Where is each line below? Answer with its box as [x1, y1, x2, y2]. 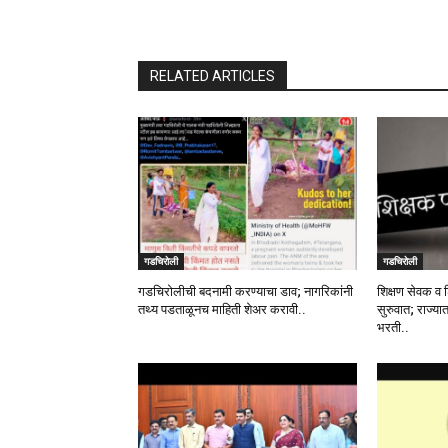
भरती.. [376, 320, 409, 336]
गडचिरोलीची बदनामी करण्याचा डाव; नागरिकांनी [138, 284, 353, 300]
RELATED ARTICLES [150, 68, 275, 85]
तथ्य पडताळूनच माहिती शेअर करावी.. [138, 302, 306, 318]
